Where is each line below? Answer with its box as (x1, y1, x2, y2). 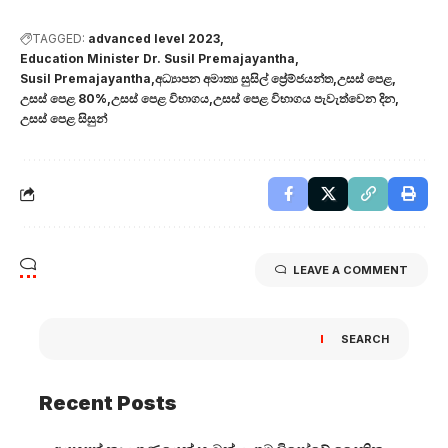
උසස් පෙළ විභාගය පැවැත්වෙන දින (213, 90, 395, 106)
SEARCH (341, 331, 389, 346)
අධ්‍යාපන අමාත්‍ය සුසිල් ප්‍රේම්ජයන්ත (155, 70, 333, 86)
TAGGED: (32, 30, 85, 46)
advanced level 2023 (88, 30, 220, 46)
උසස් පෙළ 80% (20, 90, 107, 106)
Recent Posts (39, 390, 177, 415)
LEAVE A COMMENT (293, 262, 408, 277)
